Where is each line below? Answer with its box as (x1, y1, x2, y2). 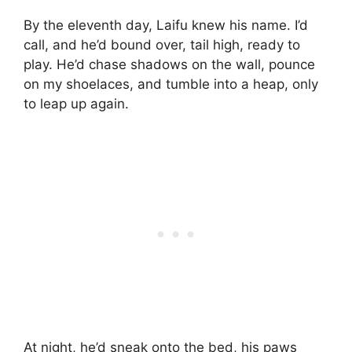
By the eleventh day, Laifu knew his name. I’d (24, 16, 308, 33)
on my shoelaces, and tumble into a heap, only (24, 75, 318, 92)
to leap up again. (24, 95, 129, 112)
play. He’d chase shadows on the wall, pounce (24, 56, 315, 72)
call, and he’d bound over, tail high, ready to (24, 36, 300, 53)
